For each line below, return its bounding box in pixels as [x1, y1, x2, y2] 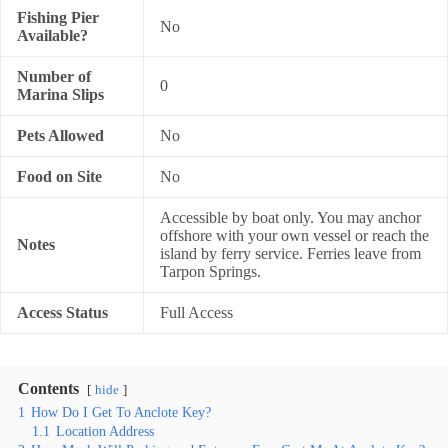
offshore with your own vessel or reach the [160, 227, 429, 244]
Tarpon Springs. [160, 263, 261, 280]
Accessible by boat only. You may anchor [160, 209, 421, 226]
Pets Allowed [17, 127, 104, 144]
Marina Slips [17, 86, 104, 103]
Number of [17, 68, 91, 85]
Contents [18, 380, 79, 397]
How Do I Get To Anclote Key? [31, 404, 211, 420]
